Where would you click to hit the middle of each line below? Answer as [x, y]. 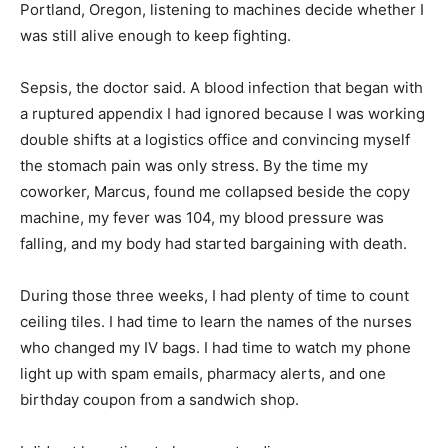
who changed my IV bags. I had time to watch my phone [215, 347]
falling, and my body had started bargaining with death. [213, 243]
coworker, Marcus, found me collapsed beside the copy [215, 191]
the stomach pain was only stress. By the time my [194, 165]
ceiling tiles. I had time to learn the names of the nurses [216, 321]
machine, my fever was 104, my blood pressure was [202, 217]
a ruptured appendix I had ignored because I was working [222, 113]
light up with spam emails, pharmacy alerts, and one [203, 373]
